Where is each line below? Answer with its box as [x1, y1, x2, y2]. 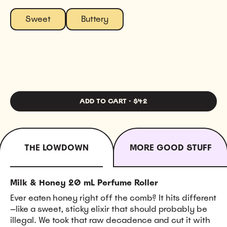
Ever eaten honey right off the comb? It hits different [10, 192, 216, 203]
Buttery [81, 13, 108, 24]
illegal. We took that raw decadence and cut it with [10, 214, 210, 225]
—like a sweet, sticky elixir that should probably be [10, 203, 207, 214]
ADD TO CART [80, 97, 127, 106]
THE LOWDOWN [24, 142, 89, 153]
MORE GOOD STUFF [129, 142, 212, 153]
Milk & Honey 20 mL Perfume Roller [10, 177, 158, 188]
